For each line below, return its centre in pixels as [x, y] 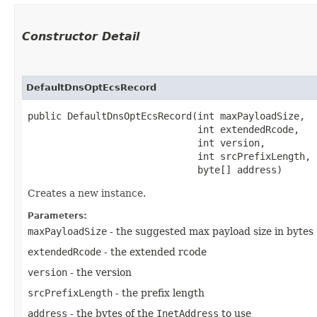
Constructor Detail [81, 36]
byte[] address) [155, 169]
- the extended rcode [154, 252]
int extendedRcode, [163, 129]
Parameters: [57, 215]
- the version [99, 272]
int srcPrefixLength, [169, 156]
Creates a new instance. [87, 193]
